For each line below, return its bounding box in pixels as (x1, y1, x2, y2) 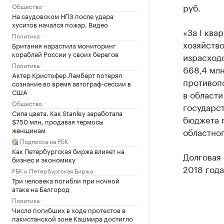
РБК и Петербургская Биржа (12, 165, 93, 175)
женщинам (12, 124, 45, 134)
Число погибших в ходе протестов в (12, 204, 125, 214)
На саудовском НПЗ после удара (12, 10, 113, 20)
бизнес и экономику (12, 154, 75, 164)
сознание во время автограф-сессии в (12, 78, 131, 88)
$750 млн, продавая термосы (12, 116, 103, 126)
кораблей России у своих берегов (12, 48, 118, 58)
